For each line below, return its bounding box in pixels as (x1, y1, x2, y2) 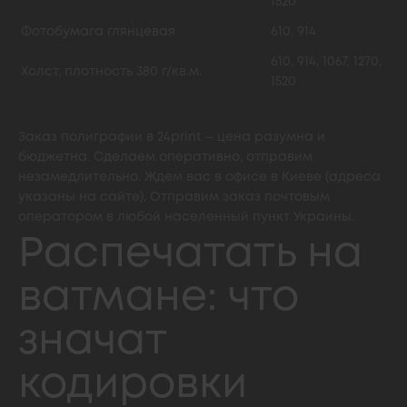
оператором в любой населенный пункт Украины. (18, 212, 354, 223)
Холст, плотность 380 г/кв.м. (21, 66, 202, 77)
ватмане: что (18, 280, 299, 317)
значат (18, 323, 166, 361)
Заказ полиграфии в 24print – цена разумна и (18, 132, 325, 143)
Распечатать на (18, 236, 362, 273)
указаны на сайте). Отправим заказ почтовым (18, 192, 330, 203)
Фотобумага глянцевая (21, 26, 175, 37)
